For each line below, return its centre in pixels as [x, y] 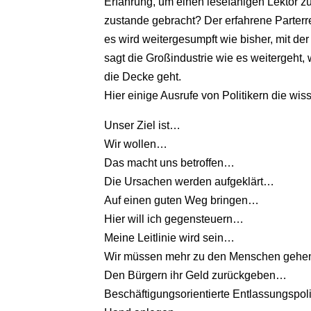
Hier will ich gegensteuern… [174, 219]
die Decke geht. [143, 77]
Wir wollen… [136, 144]
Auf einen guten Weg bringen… [182, 201]
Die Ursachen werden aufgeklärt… [190, 182]
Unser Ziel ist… [143, 126]
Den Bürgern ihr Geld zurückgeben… [196, 276]
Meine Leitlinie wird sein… [170, 238]
